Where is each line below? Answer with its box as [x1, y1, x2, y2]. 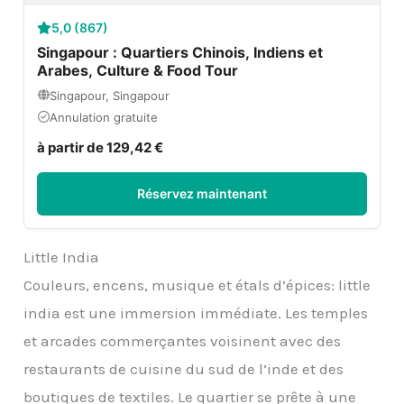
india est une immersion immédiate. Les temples [23, 303, 369, 322]
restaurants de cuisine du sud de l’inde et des [23, 359, 344, 378]
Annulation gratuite [50, 109, 159, 124]
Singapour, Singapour [50, 87, 170, 103]
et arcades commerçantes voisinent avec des [23, 331, 342, 350]
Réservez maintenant [137, 185, 267, 201]
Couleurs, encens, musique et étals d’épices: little [23, 275, 372, 294]
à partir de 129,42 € [37, 138, 164, 156]
